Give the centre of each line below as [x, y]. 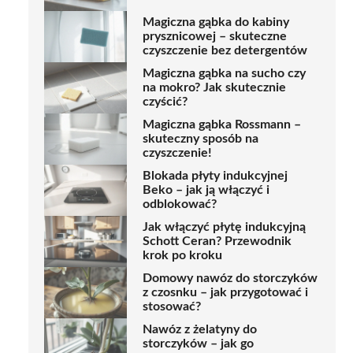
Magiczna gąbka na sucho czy [224, 74]
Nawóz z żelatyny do [200, 330]
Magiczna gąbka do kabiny [216, 22]
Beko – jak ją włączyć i [206, 190]
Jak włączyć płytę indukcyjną [224, 227]
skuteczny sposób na [201, 139]
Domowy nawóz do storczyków [230, 279]
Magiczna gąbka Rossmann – [222, 125]
